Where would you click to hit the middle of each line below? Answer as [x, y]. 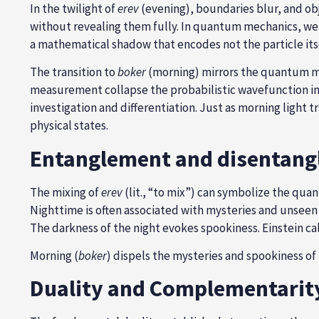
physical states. [69, 126]
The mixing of [66, 192]
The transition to [74, 72]
